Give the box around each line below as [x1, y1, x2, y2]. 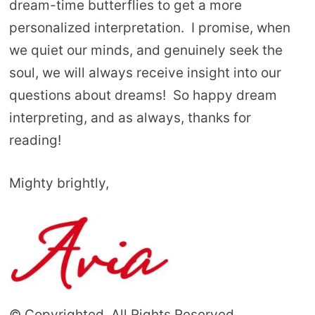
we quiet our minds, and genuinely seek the [8, 42, 283, 59]
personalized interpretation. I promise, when [8, 20, 290, 37]
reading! [8, 132, 61, 149]
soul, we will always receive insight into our [8, 65, 281, 82]
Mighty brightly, [8, 174, 109, 191]
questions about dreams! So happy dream [8, 87, 277, 104]
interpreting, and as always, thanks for [8, 110, 251, 127]
